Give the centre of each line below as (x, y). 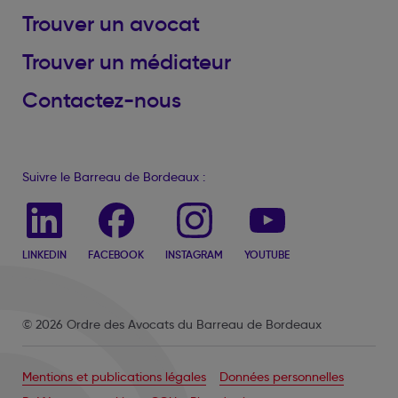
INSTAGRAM (194, 255)
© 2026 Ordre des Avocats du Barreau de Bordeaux (172, 324)
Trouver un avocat (111, 24)
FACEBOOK (116, 255)
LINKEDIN (44, 255)
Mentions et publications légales (114, 377)
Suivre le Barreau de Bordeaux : (114, 177)
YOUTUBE (267, 255)
